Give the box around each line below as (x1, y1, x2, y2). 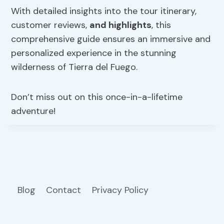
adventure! (11, 104, 56, 117)
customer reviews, (11, 18, 90, 31)
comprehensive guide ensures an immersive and (11, 32, 211, 45)
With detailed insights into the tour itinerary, (11, 4, 197, 17)
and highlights (89, 18, 152, 31)
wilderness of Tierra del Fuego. (11, 60, 138, 73)
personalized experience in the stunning (11, 46, 177, 59)
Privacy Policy (91, 183, 151, 196)
